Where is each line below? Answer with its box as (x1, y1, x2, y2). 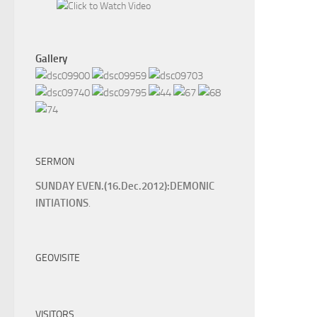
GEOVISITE (35, 251, 80, 264)
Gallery (35, 52, 67, 65)
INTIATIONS (35, 196, 88, 209)
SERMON (35, 156, 74, 168)
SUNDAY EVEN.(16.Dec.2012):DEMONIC (35, 179, 214, 192)
